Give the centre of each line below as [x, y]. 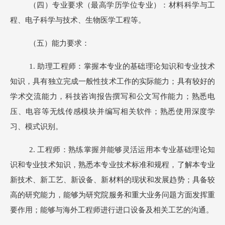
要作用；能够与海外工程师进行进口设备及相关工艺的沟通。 [112, 210]
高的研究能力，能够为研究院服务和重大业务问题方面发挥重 [113, 195]
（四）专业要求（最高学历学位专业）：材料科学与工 [122, 5]
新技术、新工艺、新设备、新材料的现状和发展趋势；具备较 [113, 180]
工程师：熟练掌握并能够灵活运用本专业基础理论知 [126, 150]
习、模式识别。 [36, 127]
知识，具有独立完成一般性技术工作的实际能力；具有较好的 [113, 81]
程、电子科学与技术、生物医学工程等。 [78, 20]
